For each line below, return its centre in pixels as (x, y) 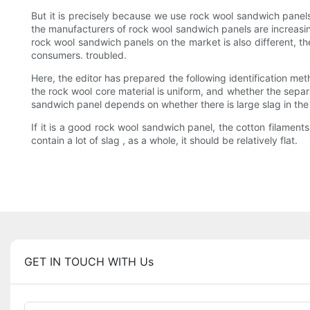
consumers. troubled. (79, 55)
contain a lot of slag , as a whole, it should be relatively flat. (164, 140)
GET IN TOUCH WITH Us (89, 262)
